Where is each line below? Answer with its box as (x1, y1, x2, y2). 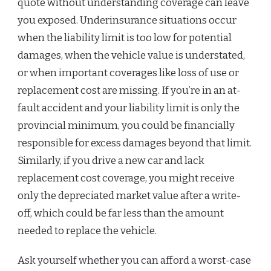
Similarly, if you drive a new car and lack (18, 154, 204, 167)
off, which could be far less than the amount (18, 206, 224, 220)
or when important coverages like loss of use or (18, 66, 239, 79)
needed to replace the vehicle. (18, 224, 157, 237)
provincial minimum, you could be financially (18, 119, 235, 132)
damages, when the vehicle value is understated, (18, 48, 245, 62)
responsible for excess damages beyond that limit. (18, 136, 252, 149)
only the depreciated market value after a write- (18, 189, 241, 202)
